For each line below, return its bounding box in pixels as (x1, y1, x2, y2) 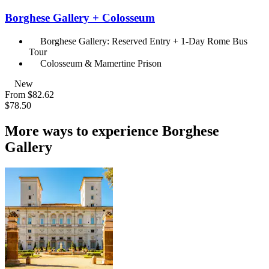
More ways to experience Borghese (5, 123, 219, 139)
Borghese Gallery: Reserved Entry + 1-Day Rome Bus (40, 36, 247, 47)
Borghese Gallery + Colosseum (5, 11, 155, 24)
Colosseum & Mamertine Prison (40, 58, 162, 69)
